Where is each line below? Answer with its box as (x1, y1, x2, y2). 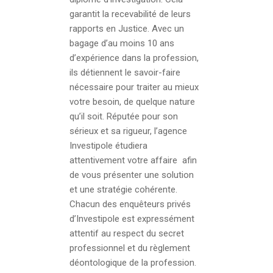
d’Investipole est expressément (69, 213, 194, 224)
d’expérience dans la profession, (69, 52, 199, 63)
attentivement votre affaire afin (69, 154, 197, 166)
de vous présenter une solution (69, 169, 194, 180)
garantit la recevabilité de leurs (69, 8, 191, 19)
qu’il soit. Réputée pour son (69, 110, 178, 122)
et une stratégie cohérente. (69, 183, 177, 195)
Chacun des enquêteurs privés (69, 198, 191, 210)
